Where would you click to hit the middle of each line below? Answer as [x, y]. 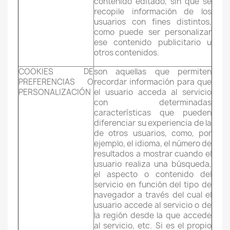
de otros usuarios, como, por [153, 133]
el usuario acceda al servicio [153, 92]
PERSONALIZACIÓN [55, 92]
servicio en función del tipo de [153, 185]
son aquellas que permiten [153, 72]
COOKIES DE [56, 72]
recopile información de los [153, 12]
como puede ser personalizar [153, 32]
